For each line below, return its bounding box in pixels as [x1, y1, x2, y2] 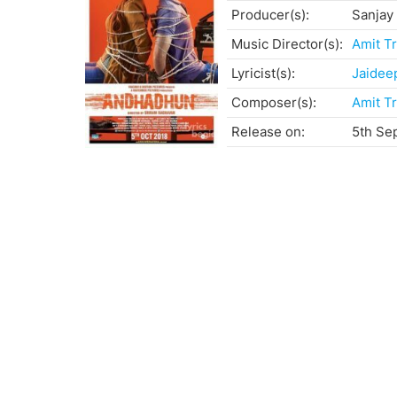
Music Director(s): [231, 35, 343, 53]
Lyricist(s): [231, 65, 295, 82]
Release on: [231, 123, 305, 141]
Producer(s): [231, 6, 309, 24]
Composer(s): [231, 94, 316, 112]
